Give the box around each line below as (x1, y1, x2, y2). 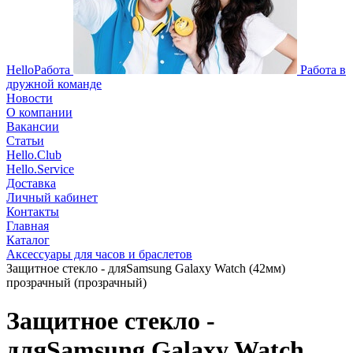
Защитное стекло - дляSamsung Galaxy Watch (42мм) (6, 262, 285, 275)
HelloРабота (6, 63, 70, 76)
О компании (6, 106, 72, 119)
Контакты (6, 205, 59, 218)
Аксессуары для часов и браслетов (6, 247, 192, 261)
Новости (6, 91, 53, 105)
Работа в (300, 63, 346, 76)
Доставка (6, 176, 56, 190)
